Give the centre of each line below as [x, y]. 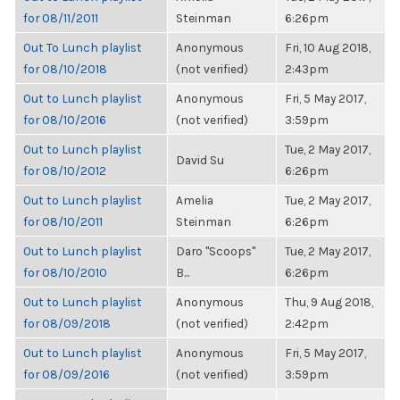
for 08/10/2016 [65, 120]
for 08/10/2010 [65, 272]
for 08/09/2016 [67, 374]
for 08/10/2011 [63, 221]
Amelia [195, 200]
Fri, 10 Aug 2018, [328, 47]
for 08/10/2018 [65, 69]
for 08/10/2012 [65, 171]
